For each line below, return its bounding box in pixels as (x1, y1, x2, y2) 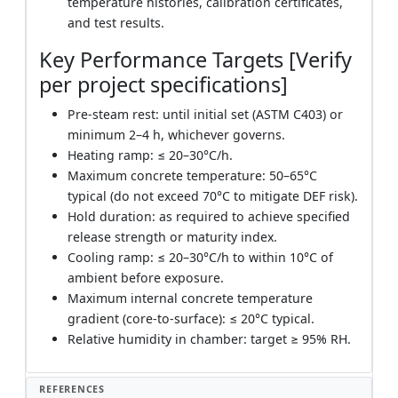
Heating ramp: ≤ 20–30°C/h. (68, 146, 234, 163)
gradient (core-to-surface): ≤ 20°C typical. (68, 309, 315, 327)
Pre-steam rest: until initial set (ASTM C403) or (68, 105, 344, 123)
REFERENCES (39, 382, 106, 396)
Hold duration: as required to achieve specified (68, 207, 351, 225)
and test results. (68, 13, 165, 31)
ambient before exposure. (68, 268, 225, 286)
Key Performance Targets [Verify (39, 44, 353, 74)
